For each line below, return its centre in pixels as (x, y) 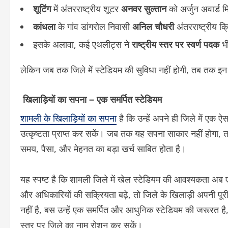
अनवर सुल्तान (144, 8)
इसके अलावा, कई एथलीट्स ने (82, 44)
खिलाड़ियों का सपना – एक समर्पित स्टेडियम (91, 98)
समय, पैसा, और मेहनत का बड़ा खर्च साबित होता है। (103, 148)
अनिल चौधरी (153, 26)
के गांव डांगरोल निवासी (94, 26)
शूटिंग (42, 8)
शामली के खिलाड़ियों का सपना (68, 118)
